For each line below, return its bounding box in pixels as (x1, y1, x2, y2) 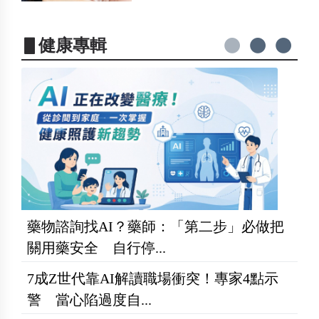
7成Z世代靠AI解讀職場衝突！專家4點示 (27, 270, 278, 286)
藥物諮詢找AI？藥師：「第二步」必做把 (27, 218, 284, 234)
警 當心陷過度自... (27, 291, 152, 308)
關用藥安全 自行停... (27, 239, 166, 256)
